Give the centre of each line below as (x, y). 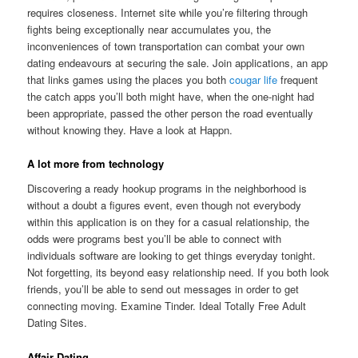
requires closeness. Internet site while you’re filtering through (168, 12)
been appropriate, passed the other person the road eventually (171, 113)
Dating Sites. (58, 323)
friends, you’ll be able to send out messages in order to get (163, 289)
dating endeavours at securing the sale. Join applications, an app (178, 62)
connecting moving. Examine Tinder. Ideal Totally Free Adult (167, 306)
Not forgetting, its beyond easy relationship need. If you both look (179, 272)
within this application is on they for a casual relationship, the (169, 222)
